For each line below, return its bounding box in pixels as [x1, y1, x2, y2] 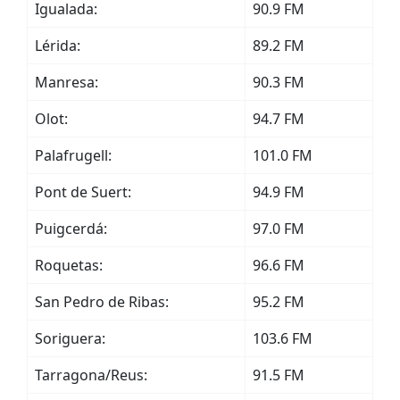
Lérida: [35, 36, 80, 55]
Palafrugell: [35, 146, 112, 165]
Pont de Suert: [35, 182, 131, 202]
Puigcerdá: [35, 219, 107, 238]
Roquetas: [35, 255, 103, 275]
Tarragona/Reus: [35, 365, 147, 385]
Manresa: [35, 72, 98, 92]
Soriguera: [35, 329, 105, 348]
